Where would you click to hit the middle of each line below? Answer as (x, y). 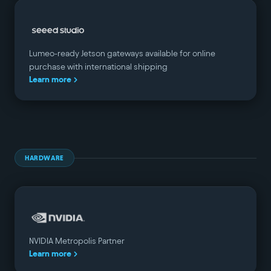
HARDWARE (44, 158)
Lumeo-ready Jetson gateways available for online (122, 54)
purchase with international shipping (98, 67)
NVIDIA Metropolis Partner (77, 241)
